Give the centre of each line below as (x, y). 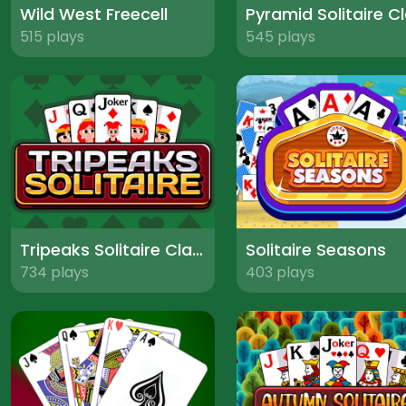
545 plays (280, 37)
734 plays (54, 272)
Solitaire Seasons (315, 249)
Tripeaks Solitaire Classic (198, 249)
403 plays (280, 272)
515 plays (52, 37)
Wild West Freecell (94, 14)
